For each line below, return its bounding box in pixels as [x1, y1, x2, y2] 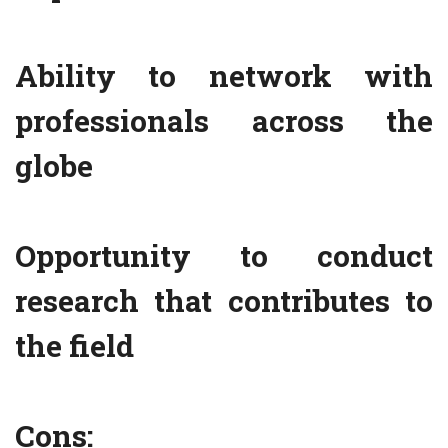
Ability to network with [15, 56, 433, 96]
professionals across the [15, 101, 433, 141]
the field [15, 326, 134, 366]
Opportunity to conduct [15, 236, 433, 276]
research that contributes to [15, 281, 433, 321]
